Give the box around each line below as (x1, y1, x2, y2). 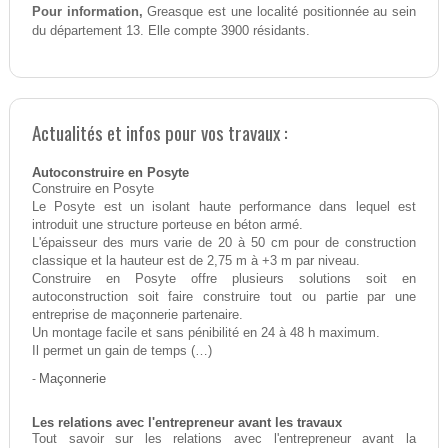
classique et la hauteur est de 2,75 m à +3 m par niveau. (31, 254, 360, 269)
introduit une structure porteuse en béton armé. (31, 218, 303, 233)
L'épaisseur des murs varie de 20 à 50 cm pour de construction (31, 236, 417, 251)
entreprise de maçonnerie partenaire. (31, 308, 243, 323)
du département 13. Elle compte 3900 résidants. (31, 23, 310, 39)
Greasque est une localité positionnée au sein (142, 4, 417, 20)
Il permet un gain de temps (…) (31, 344, 212, 359)
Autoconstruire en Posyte (31, 166, 189, 181)
